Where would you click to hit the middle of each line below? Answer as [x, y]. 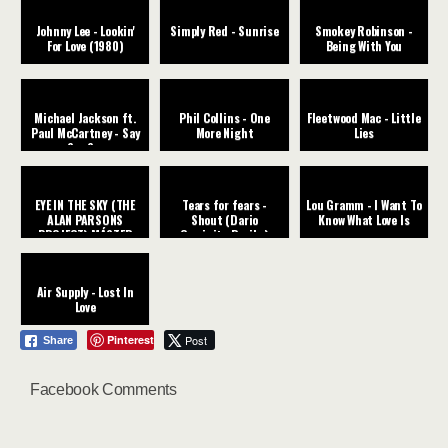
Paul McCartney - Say [85, 133]
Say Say [85, 148]
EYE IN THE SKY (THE [85, 205]
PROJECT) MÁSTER [85, 235]
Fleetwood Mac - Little [363, 118]
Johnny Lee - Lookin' [85, 31]
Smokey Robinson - [363, 31]
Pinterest [130, 340]
